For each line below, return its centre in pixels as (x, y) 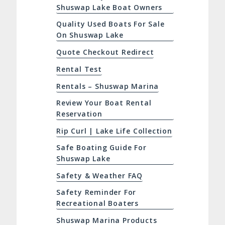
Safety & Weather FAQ (99, 176)
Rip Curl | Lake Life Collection (114, 131)
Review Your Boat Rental (104, 103)
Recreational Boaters (97, 203)
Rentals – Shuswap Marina (107, 86)
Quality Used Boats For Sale (110, 24)
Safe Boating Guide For (101, 148)
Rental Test (79, 69)
